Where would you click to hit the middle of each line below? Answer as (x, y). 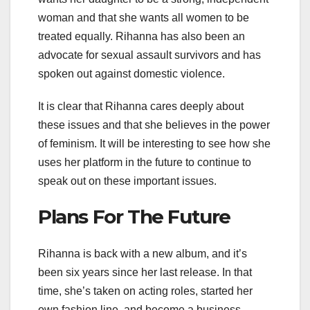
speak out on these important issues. (127, 181)
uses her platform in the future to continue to (145, 162)
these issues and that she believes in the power (154, 125)
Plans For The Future (134, 216)
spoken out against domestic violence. (131, 73)
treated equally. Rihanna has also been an (142, 36)
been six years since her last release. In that (145, 273)
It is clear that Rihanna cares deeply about (141, 106)
